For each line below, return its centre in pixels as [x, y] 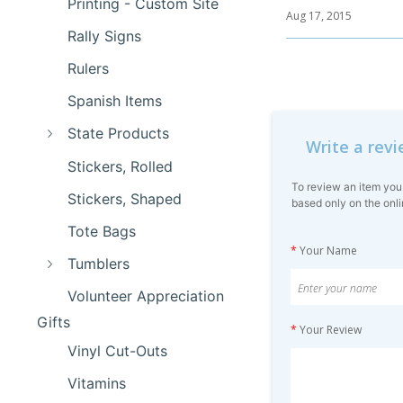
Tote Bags [102, 231]
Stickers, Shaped [125, 198]
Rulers [89, 69]
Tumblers [99, 264]
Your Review [330, 330]
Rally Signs [105, 36]
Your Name [328, 251]
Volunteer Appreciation [146, 296]
